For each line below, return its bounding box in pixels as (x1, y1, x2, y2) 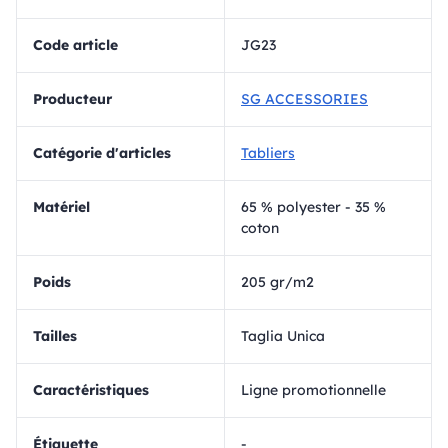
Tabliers (241, 144, 295, 163)
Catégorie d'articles (43, 144, 171, 163)
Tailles (41, 327, 77, 346)
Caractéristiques (43, 381, 149, 400)
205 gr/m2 (241, 273, 314, 292)
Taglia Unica (241, 327, 325, 346)
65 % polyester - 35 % (241, 198, 386, 217)
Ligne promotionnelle (241, 381, 386, 400)
